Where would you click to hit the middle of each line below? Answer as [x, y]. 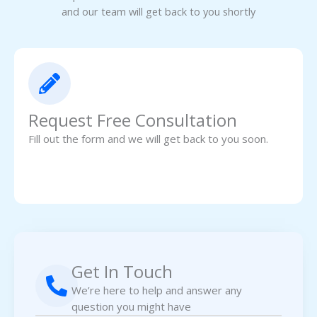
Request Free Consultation [133, 120]
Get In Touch [122, 272]
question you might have [132, 307]
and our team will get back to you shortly [158, 12]
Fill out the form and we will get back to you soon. [148, 139]
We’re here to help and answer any [157, 290]
